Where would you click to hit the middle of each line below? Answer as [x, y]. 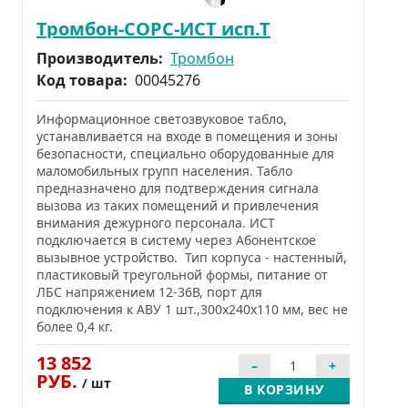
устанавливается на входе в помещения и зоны [187, 137]
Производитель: [102, 59]
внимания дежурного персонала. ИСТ [156, 223]
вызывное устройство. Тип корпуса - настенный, [192, 258]
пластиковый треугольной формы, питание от [182, 275]
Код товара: [84, 81]
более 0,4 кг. [75, 327]
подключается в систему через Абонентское [176, 240]
